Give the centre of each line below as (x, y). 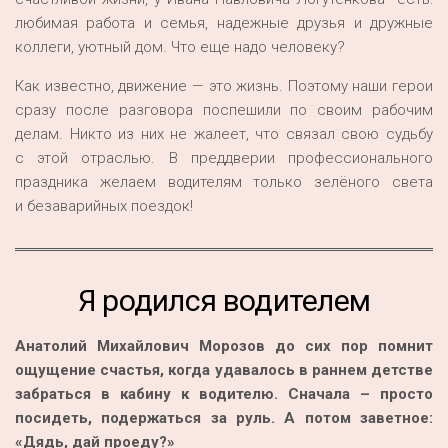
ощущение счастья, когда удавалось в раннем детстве (224, 370)
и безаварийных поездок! (104, 206)
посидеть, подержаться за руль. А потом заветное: (224, 418)
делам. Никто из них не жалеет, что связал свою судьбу (224, 134)
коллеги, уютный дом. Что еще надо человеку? (180, 47)
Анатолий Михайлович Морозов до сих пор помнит (224, 346)
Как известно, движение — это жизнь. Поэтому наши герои (224, 86)
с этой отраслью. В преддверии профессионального (224, 158)
